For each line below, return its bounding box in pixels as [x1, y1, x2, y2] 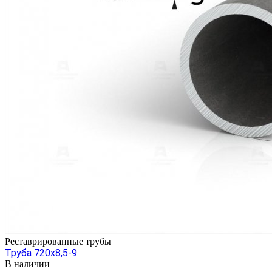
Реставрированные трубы [5, 236, 111, 246]
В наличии [5, 258, 50, 269]
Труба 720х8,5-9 [5, 246, 77, 259]
